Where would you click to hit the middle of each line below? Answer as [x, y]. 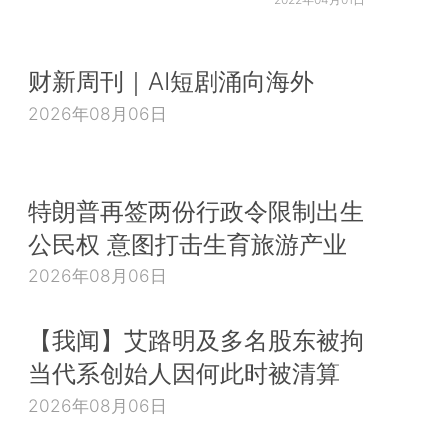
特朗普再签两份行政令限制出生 [196, 210]
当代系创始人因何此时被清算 [184, 373]
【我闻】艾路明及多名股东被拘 [196, 340]
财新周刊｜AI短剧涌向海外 [171, 81]
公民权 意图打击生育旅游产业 [187, 243]
